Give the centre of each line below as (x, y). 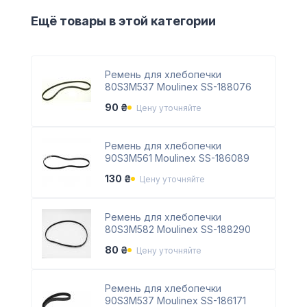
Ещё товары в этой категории (123, 21)
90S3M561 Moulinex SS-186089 (177, 158)
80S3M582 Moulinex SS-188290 (177, 230)
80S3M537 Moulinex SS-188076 (178, 87)
